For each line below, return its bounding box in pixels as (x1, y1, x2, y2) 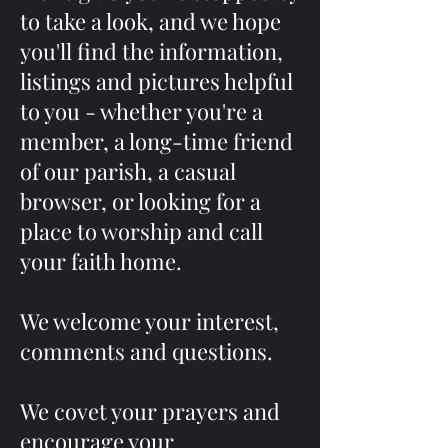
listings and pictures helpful (20, 66, 293, 96)
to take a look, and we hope (20, 6, 281, 36)
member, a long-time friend (20, 126, 293, 156)
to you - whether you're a (20, 96, 263, 126)
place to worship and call (20, 216, 263, 246)
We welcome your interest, (20, 306, 279, 336)
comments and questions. (20, 336, 273, 366)
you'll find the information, (20, 36, 283, 66)
